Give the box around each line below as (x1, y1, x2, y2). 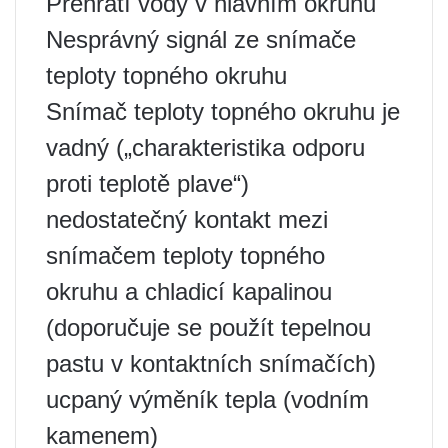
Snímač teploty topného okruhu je (46, 98, 400, 125)
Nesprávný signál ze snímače (46, 26, 356, 53)
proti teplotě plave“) (46, 170, 249, 197)
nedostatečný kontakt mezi (46, 206, 328, 233)
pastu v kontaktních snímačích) (46, 350, 376, 377)
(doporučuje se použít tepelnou (46, 314, 371, 341)
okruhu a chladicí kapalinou (46, 278, 332, 305)
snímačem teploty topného (46, 242, 325, 269)
